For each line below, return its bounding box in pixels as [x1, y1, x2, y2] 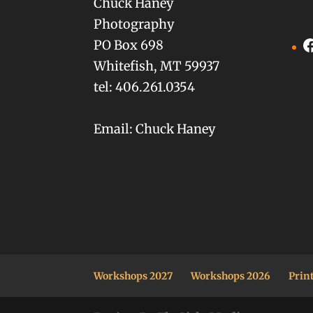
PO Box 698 [94, 36, 164, 53]
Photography [94, 15, 175, 32]
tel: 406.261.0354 [94, 78, 196, 95]
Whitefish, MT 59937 [94, 57, 220, 74]
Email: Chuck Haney [94, 120, 216, 137]
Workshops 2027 [94, 269, 173, 282]
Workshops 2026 [191, 269, 271, 282]
